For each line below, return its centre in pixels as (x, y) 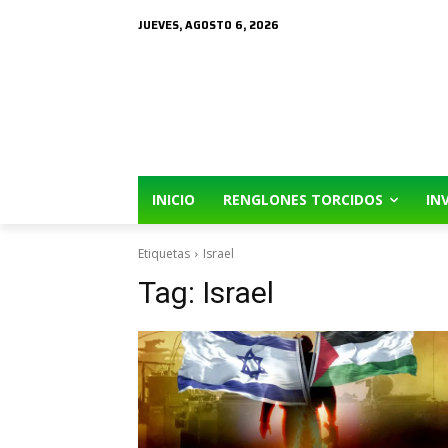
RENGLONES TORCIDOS (303, 199)
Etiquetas (164, 253)
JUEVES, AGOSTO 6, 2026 (208, 25)
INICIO (173, 199)
